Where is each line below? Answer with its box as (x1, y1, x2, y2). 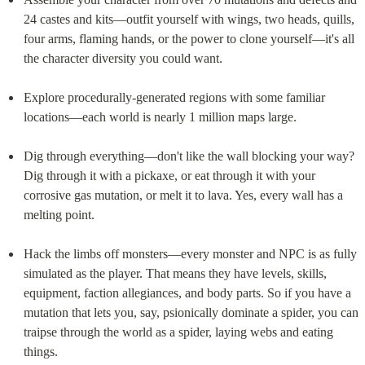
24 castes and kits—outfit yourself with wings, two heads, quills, (23, 11, 354, 26)
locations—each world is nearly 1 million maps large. (23, 109, 297, 124)
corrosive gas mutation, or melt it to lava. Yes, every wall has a (23, 187, 343, 202)
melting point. (23, 207, 95, 222)
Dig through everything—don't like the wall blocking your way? (23, 148, 354, 163)
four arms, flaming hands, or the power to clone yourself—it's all (23, 31, 354, 46)
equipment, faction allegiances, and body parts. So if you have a (23, 285, 351, 300)
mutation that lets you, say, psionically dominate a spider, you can (23, 305, 358, 319)
